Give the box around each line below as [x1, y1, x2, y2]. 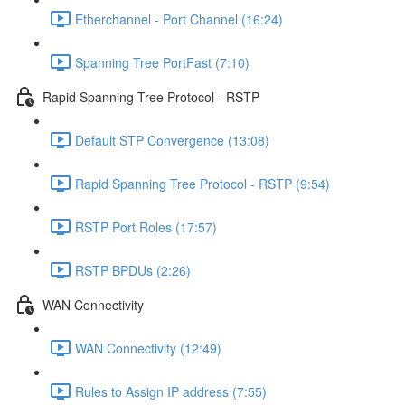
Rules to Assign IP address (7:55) [75, 381, 267, 400]
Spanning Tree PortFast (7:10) [75, 52, 250, 71]
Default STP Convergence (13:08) [75, 130, 269, 149]
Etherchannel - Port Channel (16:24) [75, 9, 283, 28]
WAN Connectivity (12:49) [75, 338, 221, 357]
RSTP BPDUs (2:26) [75, 260, 191, 279]
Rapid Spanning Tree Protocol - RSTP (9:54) [75, 174, 330, 193]
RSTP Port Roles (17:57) [75, 217, 217, 236]
